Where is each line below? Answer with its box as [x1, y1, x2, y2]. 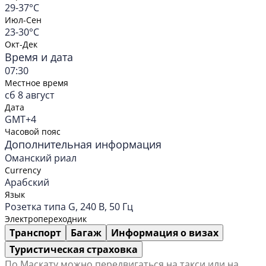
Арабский [5, 176, 49, 189]
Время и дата [5, 50, 73, 65]
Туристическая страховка [9, 243, 138, 256]
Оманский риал [5, 151, 77, 165]
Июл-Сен [5, 14, 42, 26]
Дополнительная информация [5, 137, 161, 152]
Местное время [5, 77, 68, 89]
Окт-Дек [5, 39, 37, 50]
